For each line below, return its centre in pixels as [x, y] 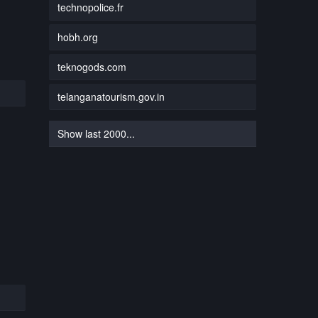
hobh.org [77, 37]
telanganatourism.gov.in [111, 96]
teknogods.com [92, 66]
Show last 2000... [96, 133]
